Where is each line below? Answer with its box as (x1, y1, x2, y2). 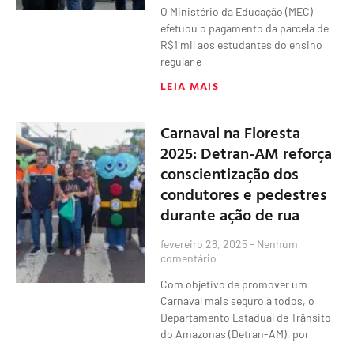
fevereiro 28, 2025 (160, 236, 250, 250)
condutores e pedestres (160, 181, 328, 205)
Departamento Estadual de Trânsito (160, 310, 332, 324)
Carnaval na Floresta (160, 119, 301, 144)
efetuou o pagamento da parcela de (160, 21, 330, 35)
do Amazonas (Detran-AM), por (160, 326, 310, 341)
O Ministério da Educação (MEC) (160, 4, 314, 18)
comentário (160, 250, 217, 265)
